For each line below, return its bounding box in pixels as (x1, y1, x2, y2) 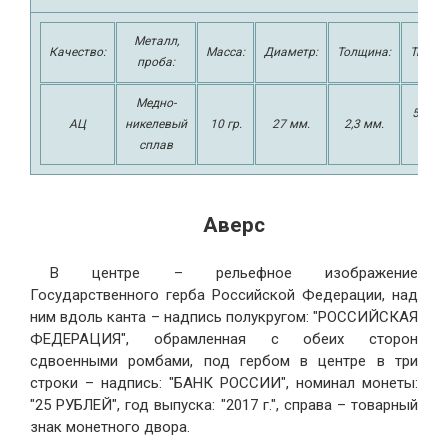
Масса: (206, 45, 245, 59)
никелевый (125, 117, 187, 131)
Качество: (49, 45, 106, 59)
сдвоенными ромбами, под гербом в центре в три (30, 351, 418, 370)
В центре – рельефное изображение (50, 263, 418, 282)
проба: (137, 55, 175, 69)
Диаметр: (264, 45, 318, 59)
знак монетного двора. (30, 417, 190, 436)
